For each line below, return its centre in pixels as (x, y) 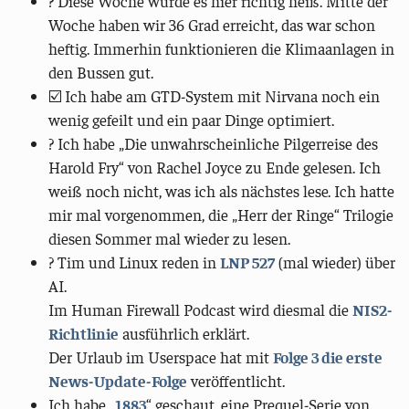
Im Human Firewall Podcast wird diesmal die (201, 309)
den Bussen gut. (101, 72)
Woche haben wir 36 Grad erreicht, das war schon (212, 24)
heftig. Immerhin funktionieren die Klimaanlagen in (222, 48)
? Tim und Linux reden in (135, 262)
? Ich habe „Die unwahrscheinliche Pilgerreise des (214, 143)
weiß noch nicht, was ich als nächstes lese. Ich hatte (222, 190)
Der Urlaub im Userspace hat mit (161, 357)
